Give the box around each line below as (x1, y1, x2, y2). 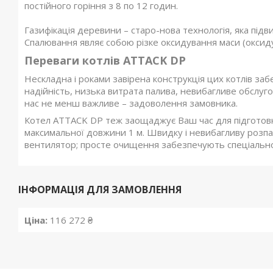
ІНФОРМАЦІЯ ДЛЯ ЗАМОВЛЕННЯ (18, 183, 182, 197)
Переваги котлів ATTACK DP (24, 53, 186, 68)
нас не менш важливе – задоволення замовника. (24, 97, 238, 110)
